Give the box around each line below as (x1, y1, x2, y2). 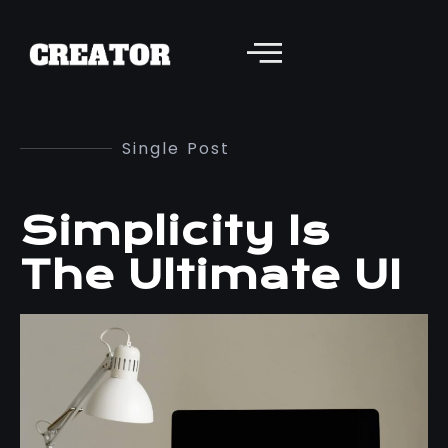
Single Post (121, 137, 230, 160)
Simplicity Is (20, 208, 330, 255)
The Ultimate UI (20, 252, 402, 299)
